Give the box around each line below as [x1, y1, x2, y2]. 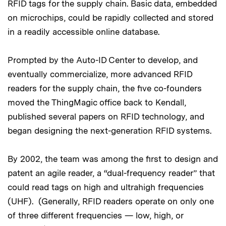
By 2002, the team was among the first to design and [8, 154, 218, 164]
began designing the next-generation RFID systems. [8, 126, 211, 136]
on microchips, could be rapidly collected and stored [8, 13, 213, 23]
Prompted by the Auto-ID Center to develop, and [8, 55, 198, 66]
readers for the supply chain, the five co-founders [8, 83, 202, 94]
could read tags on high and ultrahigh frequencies [8, 182, 204, 193]
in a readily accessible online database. [8, 27, 159, 37]
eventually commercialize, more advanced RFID [8, 69, 192, 80]
